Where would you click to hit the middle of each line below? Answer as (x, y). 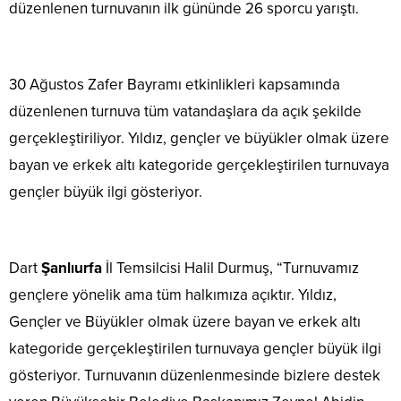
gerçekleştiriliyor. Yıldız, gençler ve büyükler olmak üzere (199, 138)
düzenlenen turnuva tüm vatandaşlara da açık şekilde (185, 111)
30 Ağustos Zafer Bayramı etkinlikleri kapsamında (175, 84)
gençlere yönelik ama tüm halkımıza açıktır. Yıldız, (173, 294)
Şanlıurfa (72, 268)
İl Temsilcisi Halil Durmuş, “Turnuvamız (230, 268)
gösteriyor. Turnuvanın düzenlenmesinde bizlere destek (195, 375)
